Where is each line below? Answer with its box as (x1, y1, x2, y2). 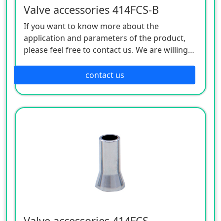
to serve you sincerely (24, 56, 105, 67)
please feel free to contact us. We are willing (24, 44, 188, 55)
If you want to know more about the (24, 20, 159, 32)
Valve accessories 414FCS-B (24, 2, 159, 17)
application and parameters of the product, (24, 32, 185, 43)
